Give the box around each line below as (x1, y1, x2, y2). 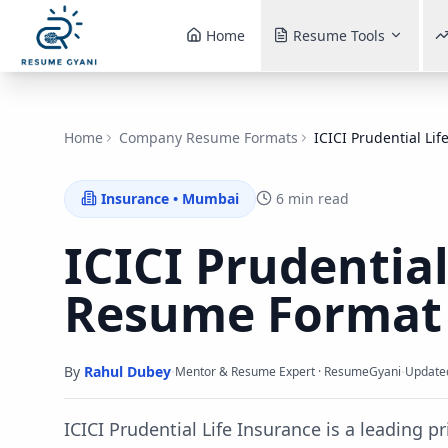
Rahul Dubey (84, 362, 171, 381)
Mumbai (182, 189, 239, 208)
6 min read (276, 189, 349, 208)
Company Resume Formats (119, 128, 298, 147)
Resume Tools (292, 25, 385, 45)
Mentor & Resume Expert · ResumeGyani (175, 363, 401, 380)
